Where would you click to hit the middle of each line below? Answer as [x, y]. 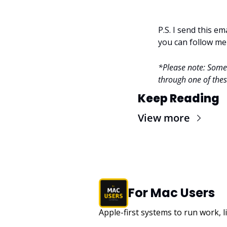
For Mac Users [172, 193]
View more [164, 118]
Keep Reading [179, 99]
